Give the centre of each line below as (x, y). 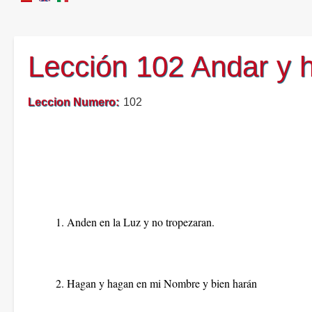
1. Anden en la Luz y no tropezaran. (135, 222)
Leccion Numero (72, 102)
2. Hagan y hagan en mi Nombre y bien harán (156, 283)
